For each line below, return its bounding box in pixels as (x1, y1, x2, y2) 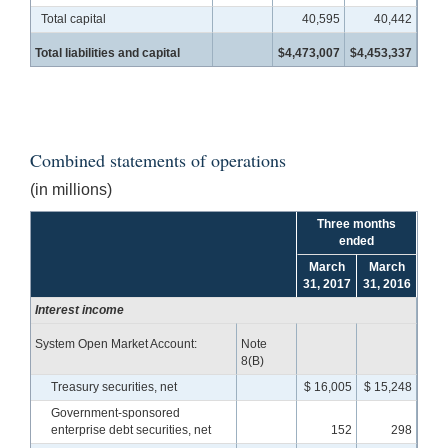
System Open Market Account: (35, 336, 198, 351)
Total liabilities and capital (35, 45, 181, 60)
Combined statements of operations (30, 147, 286, 172)
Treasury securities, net (51, 379, 177, 394)
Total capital (41, 11, 106, 26)
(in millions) (30, 180, 112, 198)
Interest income (35, 302, 125, 317)
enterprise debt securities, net (51, 422, 211, 437)
